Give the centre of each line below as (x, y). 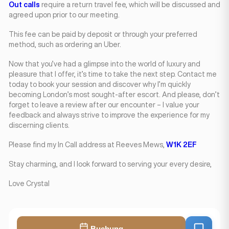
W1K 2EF (181, 145)
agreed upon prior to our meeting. (64, 15)
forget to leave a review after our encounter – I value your (104, 105)
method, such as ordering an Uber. (65, 44)
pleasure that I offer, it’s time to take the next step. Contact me (113, 74)
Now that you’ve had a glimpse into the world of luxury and (105, 64)
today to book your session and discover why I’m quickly (100, 84)
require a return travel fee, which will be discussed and (131, 5)
